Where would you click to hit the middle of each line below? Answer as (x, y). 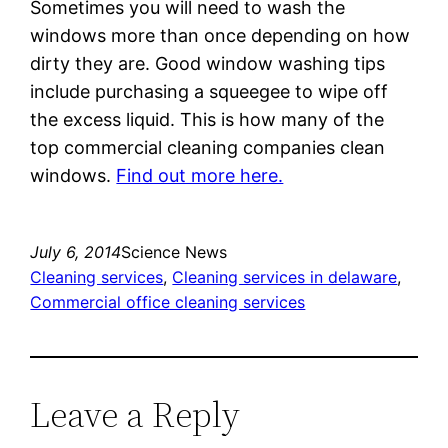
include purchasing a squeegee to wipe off (209, 91)
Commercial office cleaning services (168, 301)
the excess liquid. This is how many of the (207, 119)
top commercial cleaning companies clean (208, 147)
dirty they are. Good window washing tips (208, 63)
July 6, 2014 (76, 251)
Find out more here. (200, 175)
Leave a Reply (135, 414)
